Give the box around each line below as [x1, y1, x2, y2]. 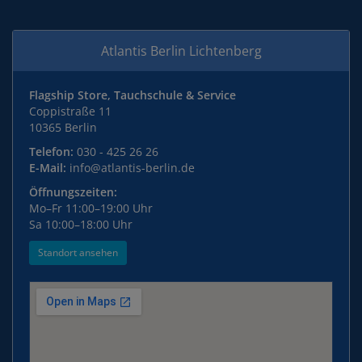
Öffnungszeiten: [29, 184, 117, 200]
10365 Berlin [29, 120, 97, 135]
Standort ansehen [38, 246, 118, 259]
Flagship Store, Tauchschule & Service [29, 87, 236, 103]
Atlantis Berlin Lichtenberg [100, 42, 262, 60]
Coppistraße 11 [29, 103, 112, 119]
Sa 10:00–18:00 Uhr [29, 217, 133, 232]
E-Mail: [29, 160, 66, 175]
